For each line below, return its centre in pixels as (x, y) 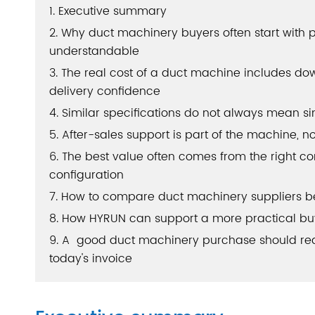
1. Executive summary (108, 11)
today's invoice (91, 259)
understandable (94, 51)
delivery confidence (105, 91)
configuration (86, 175)
